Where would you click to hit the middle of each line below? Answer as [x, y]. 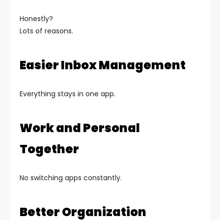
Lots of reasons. [46, 31]
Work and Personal [80, 128]
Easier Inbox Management [103, 65]
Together [49, 149]
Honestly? [36, 19]
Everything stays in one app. [68, 94]
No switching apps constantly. [71, 178]
